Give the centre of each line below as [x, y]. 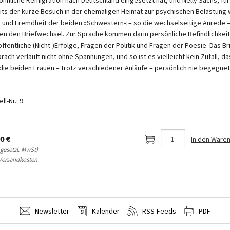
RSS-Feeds [158, 211]
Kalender [105, 211]
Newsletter [51, 211]
